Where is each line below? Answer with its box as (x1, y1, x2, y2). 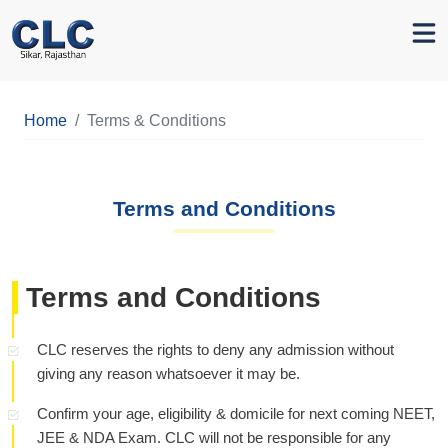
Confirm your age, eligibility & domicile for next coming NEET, (37, 405, 436, 422)
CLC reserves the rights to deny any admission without (37, 341, 395, 358)
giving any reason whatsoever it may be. (37, 365, 301, 382)
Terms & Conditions (87, 112, 226, 129)
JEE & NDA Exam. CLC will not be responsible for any (37, 429, 392, 446)
